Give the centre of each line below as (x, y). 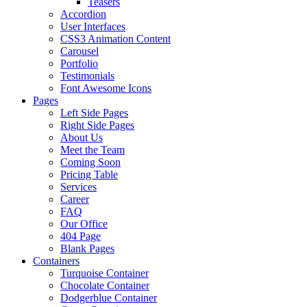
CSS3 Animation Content (115, 39)
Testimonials (87, 76)
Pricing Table (89, 174)
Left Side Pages (94, 113)
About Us (82, 137)
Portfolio (79, 63)
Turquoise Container (105, 273)
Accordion (83, 14)
